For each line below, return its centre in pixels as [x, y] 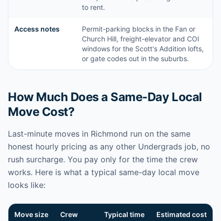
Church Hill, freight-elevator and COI [141, 39]
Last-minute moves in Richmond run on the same [99, 134]
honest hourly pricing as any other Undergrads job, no [109, 147]
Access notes [37, 29]
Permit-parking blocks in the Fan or [139, 29]
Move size [31, 214]
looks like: [27, 185]
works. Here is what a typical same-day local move [104, 172]
